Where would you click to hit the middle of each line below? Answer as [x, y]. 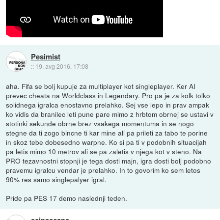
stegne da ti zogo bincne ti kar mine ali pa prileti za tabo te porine [107, 132]
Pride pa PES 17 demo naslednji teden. [67, 198]
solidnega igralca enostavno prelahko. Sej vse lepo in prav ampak [108, 104]
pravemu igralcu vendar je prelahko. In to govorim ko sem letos [103, 170]
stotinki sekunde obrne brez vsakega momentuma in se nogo [100, 123]
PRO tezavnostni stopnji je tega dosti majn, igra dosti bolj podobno [109, 160]
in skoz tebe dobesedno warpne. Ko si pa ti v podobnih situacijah [107, 142]
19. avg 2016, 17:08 [62, 66]
